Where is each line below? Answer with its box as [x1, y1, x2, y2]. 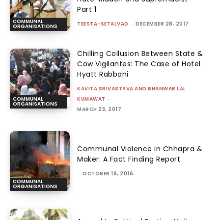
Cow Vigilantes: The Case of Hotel [77, 58, 201, 69]
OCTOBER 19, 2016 [82, 170, 134, 178]
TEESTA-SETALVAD [77, 20, 129, 27]
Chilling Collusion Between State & [77, 48, 203, 58]
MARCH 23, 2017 [77, 105, 122, 113]
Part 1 [77, 4, 97, 14]
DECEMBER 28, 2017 [136, 20, 189, 27]
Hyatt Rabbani [77, 69, 129, 79]
